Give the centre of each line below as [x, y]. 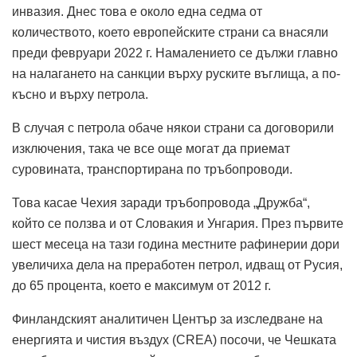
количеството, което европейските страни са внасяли [170, 32]
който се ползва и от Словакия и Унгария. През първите [178, 224]
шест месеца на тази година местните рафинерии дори [176, 244]
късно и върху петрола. [80, 94]
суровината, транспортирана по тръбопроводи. [152, 169]
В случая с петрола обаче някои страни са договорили [173, 128]
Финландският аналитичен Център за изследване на [167, 319]
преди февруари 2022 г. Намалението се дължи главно [175, 53]
